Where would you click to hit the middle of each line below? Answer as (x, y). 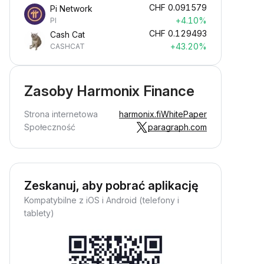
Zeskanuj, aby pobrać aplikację (111, 186)
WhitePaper (184, 114)
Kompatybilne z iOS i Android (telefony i (102, 200)
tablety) (39, 213)
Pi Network (71, 9)
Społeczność (50, 127)
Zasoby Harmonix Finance (109, 91)
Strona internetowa (61, 114)
